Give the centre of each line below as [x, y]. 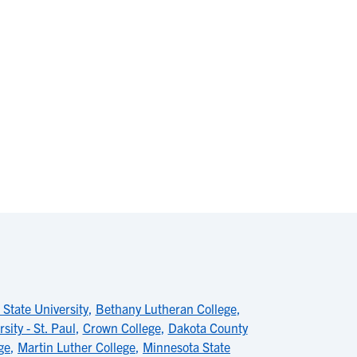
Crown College [122, 328]
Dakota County [208, 328]
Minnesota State [186, 347]
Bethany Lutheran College [166, 308]
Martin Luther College [76, 347]
